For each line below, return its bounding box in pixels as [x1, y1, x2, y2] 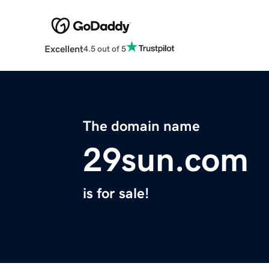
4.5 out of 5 [83, 44, 126, 53]
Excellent [44, 44, 83, 54]
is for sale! [83, 186, 149, 201]
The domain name [83, 119, 200, 134]
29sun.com [83, 143, 249, 177]
